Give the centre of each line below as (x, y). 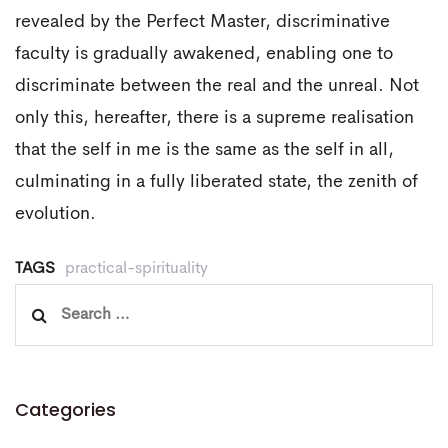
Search (40, 298)
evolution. (55, 214)
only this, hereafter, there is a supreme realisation (214, 118)
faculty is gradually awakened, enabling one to (204, 54)
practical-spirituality (136, 268)
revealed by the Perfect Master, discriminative (202, 22)
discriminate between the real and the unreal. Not (217, 86)
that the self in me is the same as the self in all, (204, 150)
